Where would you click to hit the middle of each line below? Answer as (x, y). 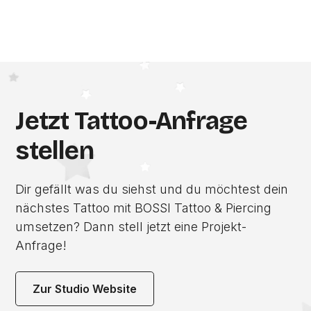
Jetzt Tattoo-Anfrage (132, 121)
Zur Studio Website (85, 289)
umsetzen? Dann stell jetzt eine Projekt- (131, 227)
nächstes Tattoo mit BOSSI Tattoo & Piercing (144, 208)
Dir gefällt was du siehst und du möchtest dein (152, 189)
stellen (54, 151)
